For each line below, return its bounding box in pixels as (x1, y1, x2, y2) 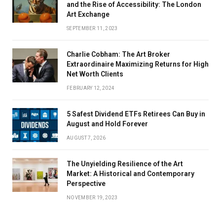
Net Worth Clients (67, 70, 123, 78)
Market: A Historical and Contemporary (67, 170, 194, 178)
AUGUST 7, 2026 (67, 135, 106, 141)
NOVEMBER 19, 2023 (67, 195, 118, 201)
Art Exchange (67, 10, 110, 19)
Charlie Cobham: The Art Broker (67, 50, 170, 59)
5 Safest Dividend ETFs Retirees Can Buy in (67, 110, 205, 118)
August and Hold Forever (67, 120, 148, 128)
